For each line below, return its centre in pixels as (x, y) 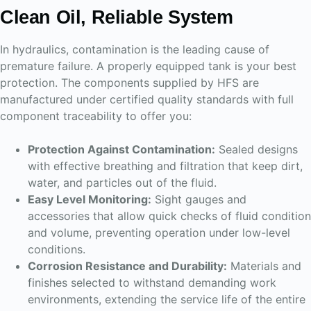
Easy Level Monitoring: (90, 199)
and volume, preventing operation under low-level (159, 233)
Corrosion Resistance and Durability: (127, 266)
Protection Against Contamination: (121, 149)
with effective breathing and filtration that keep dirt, (165, 166)
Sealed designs (257, 149)
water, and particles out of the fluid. (122, 183)
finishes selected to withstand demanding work (152, 283)
